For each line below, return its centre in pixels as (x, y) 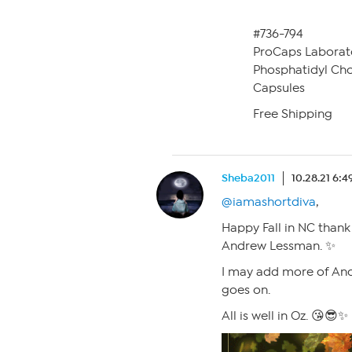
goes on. (246, 290)
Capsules (279, 88)
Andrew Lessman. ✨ (279, 246)
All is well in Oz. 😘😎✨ (285, 316)
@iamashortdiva (269, 202)
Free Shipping (293, 114)
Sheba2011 (248, 178)
